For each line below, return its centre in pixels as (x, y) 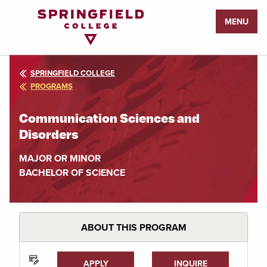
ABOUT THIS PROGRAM (133, 227)
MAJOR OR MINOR (60, 158)
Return (24, 17)
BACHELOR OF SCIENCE (72, 172)
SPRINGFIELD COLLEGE (73, 73)
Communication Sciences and (109, 117)
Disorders (49, 133)
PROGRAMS (52, 86)
